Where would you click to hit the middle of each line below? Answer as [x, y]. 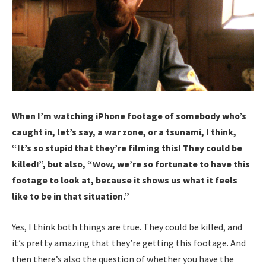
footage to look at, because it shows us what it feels [125, 180]
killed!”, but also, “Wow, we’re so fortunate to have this [131, 164]
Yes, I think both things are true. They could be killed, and [127, 227]
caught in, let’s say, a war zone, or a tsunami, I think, [124, 132]
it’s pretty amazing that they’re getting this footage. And [129, 243]
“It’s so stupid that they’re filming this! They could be [127, 148]
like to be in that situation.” [71, 196]
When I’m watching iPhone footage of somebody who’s [129, 116]
